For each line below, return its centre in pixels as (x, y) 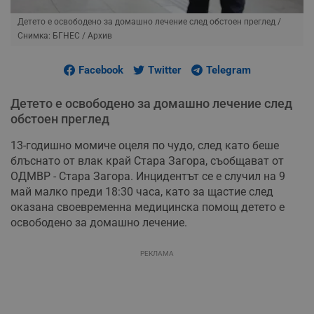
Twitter (164, 70)
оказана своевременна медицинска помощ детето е (148, 207)
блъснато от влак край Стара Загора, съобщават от (147, 161)
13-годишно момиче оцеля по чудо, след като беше (145, 146)
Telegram (228, 70)
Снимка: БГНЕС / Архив (65, 36)
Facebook (101, 70)
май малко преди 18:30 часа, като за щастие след (142, 192)
